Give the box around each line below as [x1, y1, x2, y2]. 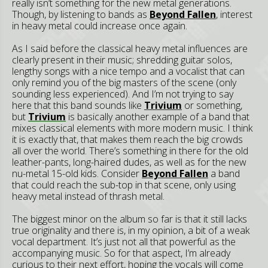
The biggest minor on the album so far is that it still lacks [12, 212, 247, 226]
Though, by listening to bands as [12, 8, 150, 21]
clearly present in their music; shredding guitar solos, [12, 53, 232, 66]
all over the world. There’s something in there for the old [12, 144, 248, 157]
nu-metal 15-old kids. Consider [12, 167, 142, 180]
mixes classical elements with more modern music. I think [12, 121, 252, 135]
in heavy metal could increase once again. [12, 19, 187, 32]
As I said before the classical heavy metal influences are [12, 42, 248, 55]
